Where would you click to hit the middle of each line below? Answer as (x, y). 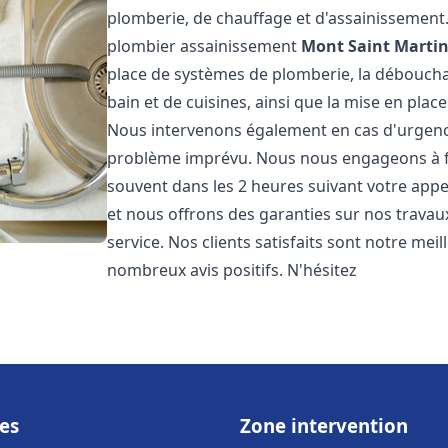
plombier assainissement (204, 46)
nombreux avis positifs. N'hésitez (232, 270)
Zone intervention (324, 425)
